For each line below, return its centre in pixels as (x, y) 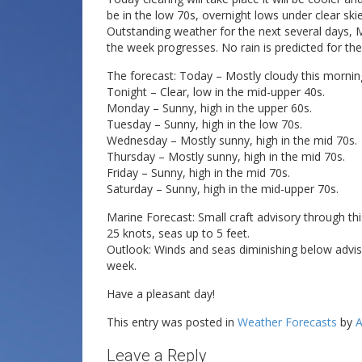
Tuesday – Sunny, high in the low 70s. (204, 124)
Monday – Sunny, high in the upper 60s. (209, 108)
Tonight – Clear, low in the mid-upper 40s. (216, 92)
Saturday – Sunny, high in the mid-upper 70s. (223, 189)
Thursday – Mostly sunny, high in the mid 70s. (226, 156)
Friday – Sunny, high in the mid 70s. (198, 173)
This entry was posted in (172, 322)
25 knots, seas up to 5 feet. (178, 233)
